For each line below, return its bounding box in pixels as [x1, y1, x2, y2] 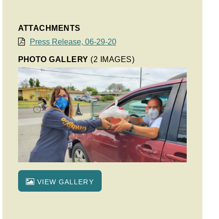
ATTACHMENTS [18, 24, 81, 32]
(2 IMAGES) [90, 55, 135, 64]
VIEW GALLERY [34, 177, 94, 186]
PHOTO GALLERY [18, 55, 91, 64]
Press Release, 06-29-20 [29, 38, 116, 46]
